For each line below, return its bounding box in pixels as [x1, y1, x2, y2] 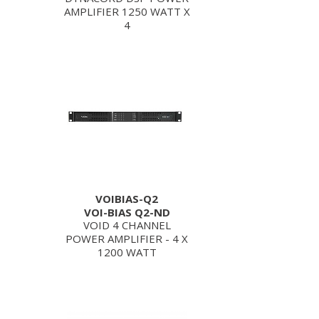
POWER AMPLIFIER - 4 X [66, 231, 188, 246]
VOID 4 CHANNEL [83, 218, 171, 232]
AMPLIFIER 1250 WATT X [63, 4, 190, 19]
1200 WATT [97, 245, 157, 259]
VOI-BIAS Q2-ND [83, 205, 170, 219]
